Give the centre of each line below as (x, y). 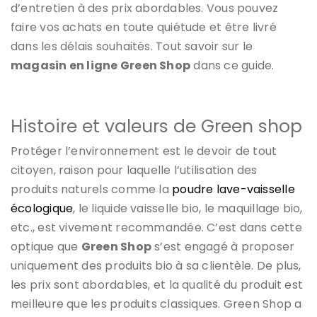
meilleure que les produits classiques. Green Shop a (156, 304)
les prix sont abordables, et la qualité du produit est (157, 284)
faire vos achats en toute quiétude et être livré (144, 27)
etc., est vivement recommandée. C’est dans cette (156, 227)
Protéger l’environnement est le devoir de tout (144, 151)
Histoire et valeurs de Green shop (156, 126)
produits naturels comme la (92, 189)
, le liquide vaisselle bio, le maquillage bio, (188, 208)
